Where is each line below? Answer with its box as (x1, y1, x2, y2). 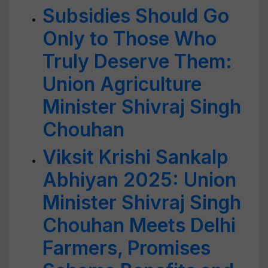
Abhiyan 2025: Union (42, 168, 236, 191)
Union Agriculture (42, 72, 202, 96)
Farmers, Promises (42, 236, 211, 260)
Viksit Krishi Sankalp (42, 145, 229, 169)
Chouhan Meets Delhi (42, 214, 236, 237)
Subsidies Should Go (42, 4, 229, 28)
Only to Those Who (42, 27, 217, 50)
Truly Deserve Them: (42, 50, 232, 73)
